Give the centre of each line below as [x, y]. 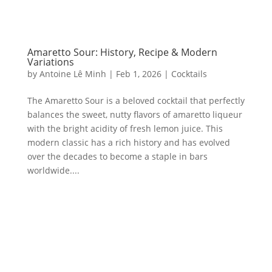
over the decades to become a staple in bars [117, 157]
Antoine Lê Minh [73, 74]
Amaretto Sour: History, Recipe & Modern [122, 53]
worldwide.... [53, 171]
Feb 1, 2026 [138, 74]
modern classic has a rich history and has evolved [128, 143]
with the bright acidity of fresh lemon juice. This [125, 129]
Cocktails [189, 74]
